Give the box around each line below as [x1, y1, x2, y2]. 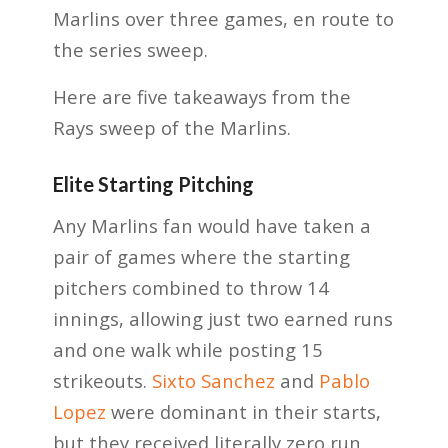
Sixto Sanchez [151, 368, 275, 394]
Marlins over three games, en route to [52, 6, 394, 32]
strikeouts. [52, 368, 152, 394]
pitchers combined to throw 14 [52, 275, 329, 301]
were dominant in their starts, [105, 399, 381, 425]
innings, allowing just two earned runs [52, 306, 393, 332]
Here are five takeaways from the [52, 83, 351, 109]
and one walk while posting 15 [52, 337, 323, 363]
